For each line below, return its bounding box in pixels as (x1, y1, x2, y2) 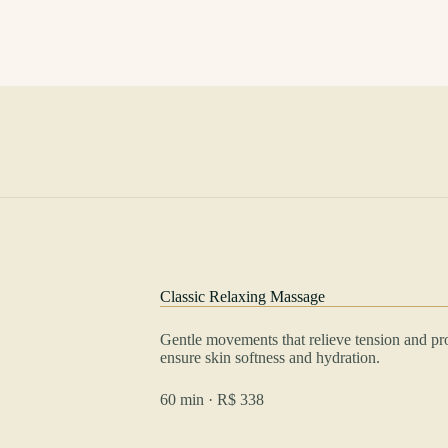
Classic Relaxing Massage (159, 287, 325, 305)
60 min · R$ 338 (159, 390, 264, 408)
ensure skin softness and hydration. (159, 348, 380, 366)
